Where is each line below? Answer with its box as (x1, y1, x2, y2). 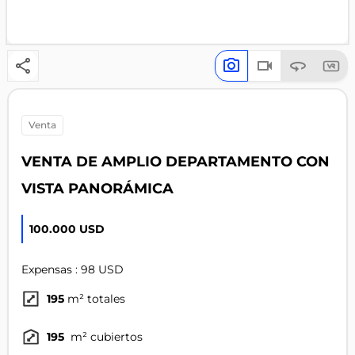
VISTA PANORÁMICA (21, 180, 174, 197)
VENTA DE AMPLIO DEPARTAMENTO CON (21, 153, 330, 170)
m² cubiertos (67, 330, 143, 345)
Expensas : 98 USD (21, 262, 124, 277)
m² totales (67, 292, 125, 307)
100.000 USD (29, 222, 105, 237)
